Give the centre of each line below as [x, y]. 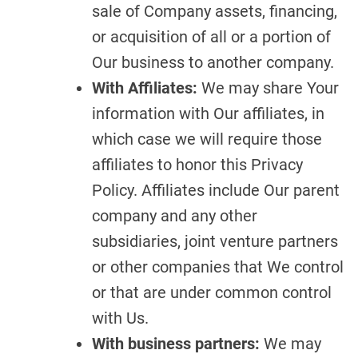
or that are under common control [212, 292]
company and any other [175, 216]
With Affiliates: [145, 88]
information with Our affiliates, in [208, 113]
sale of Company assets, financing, [215, 11]
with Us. [120, 318]
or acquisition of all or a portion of [211, 37]
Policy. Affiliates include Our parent [216, 190]
